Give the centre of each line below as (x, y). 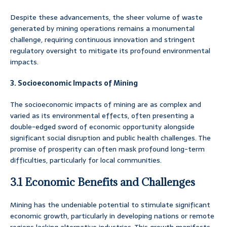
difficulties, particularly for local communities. (86, 160)
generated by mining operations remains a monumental (102, 29)
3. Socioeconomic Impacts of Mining (74, 83)
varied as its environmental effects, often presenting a (102, 116)
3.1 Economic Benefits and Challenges (103, 182)
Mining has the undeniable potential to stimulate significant (110, 205)
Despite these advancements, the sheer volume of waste (106, 17)
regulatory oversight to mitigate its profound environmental (110, 51)
